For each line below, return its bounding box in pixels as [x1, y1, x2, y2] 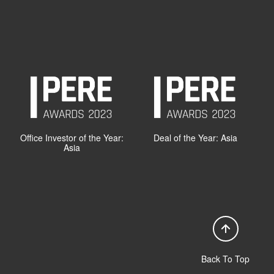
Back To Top [201, 253, 250, 265]
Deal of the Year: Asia [154, 131, 238, 144]
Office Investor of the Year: [20, 131, 124, 144]
